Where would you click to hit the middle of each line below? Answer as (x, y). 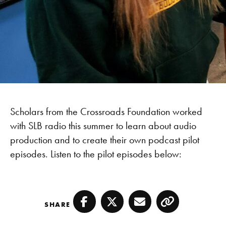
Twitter (129, 208)
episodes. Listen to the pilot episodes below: (96, 154)
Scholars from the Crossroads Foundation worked (106, 111)
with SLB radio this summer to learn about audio (103, 126)
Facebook (108, 208)
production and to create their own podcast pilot (105, 140)
